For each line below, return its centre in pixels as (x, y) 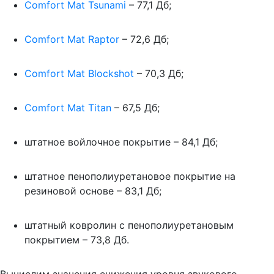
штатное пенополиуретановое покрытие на (130, 176)
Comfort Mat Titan (68, 107)
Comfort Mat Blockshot (79, 73)
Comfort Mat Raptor (73, 39)
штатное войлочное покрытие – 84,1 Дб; (121, 142)
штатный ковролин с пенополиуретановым (129, 225)
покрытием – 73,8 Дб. (77, 239)
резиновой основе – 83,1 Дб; (93, 191)
